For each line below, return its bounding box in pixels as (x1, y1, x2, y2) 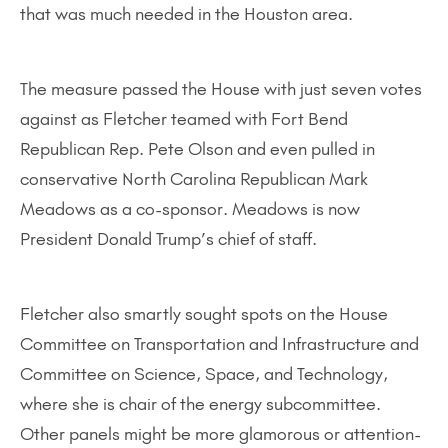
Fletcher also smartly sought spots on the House (20, 303, 388, 325)
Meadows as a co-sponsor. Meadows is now (20, 198, 360, 220)
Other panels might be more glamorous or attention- (20, 423, 421, 445)
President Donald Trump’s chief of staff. (20, 228, 317, 250)
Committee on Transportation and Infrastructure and (20, 333, 419, 355)
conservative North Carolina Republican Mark (20, 168, 368, 190)
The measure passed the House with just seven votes (20, 78, 422, 100)
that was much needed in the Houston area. (20, 3, 353, 25)
